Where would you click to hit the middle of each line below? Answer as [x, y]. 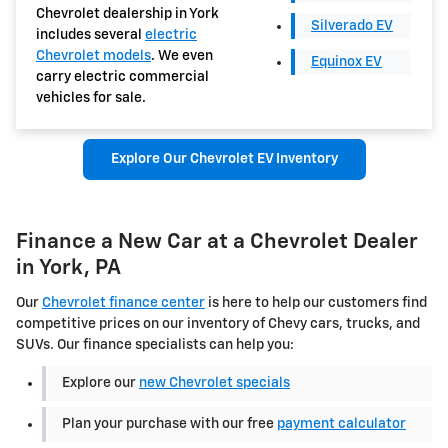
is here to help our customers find [316, 302]
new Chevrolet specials [214, 382]
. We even [182, 55]
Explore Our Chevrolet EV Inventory [224, 159]
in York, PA [68, 269]
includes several [90, 34]
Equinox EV [346, 61]
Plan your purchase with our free [169, 423]
